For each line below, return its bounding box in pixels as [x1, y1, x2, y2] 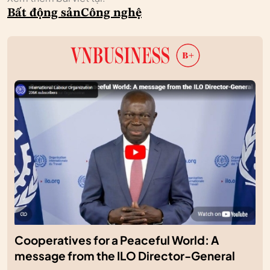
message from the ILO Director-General [14, 249, 235, 263]
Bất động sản [7, 7, 81, 20]
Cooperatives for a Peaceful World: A [14, 233, 219, 248]
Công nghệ [81, 7, 142, 20]
